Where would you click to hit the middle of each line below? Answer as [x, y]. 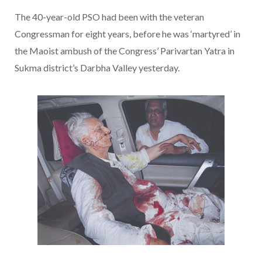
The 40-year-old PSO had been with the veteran [109, 17]
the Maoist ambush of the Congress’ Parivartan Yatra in [125, 51]
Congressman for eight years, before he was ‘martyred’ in [127, 34]
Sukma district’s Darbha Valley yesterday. [97, 68]
